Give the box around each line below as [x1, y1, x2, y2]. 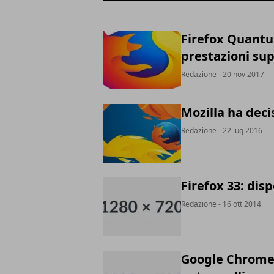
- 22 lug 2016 [217, 125, 262, 136]
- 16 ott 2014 [217, 199, 261, 209]
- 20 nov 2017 [217, 69, 264, 80]
